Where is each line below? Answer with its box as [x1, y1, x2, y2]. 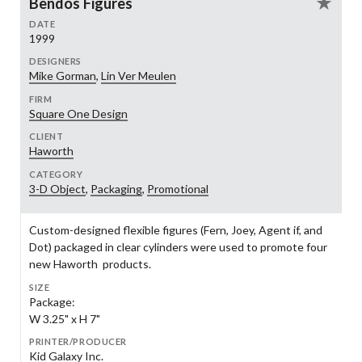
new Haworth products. [29, 257, 151, 271]
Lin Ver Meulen [101, 69, 176, 83]
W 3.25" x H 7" [29, 311, 100, 326]
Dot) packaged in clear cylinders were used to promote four [29, 240, 327, 255]
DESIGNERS [29, 56, 82, 67]
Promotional [147, 181, 208, 196]
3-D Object [29, 181, 86, 196]
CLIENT [29, 131, 64, 142]
